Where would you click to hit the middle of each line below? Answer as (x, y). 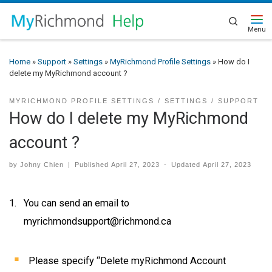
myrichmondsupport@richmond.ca (97, 221)
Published (93, 165)
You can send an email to (76, 203)
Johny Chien (42, 165)
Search (250, 20)
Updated (187, 165)
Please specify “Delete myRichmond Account (127, 260)
